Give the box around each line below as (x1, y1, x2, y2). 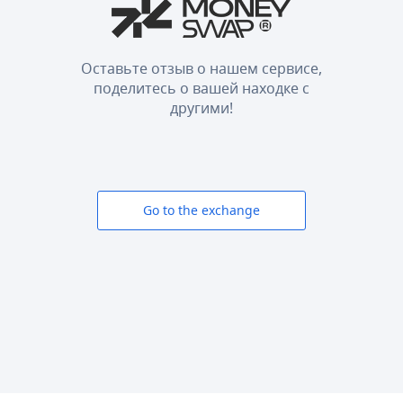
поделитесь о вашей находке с (94, 77, 309, 98)
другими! (170, 97, 233, 118)
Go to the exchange (143, 201, 260, 219)
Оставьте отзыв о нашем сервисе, (81, 58, 322, 78)
